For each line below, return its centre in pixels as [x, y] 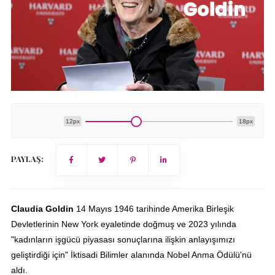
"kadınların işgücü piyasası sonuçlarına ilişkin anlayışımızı [123, 239]
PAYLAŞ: [27, 158]
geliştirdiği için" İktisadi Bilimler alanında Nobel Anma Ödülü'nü [131, 254]
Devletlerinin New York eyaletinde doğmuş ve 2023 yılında [123, 224]
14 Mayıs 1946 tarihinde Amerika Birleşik [155, 208]
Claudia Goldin [43, 208]
